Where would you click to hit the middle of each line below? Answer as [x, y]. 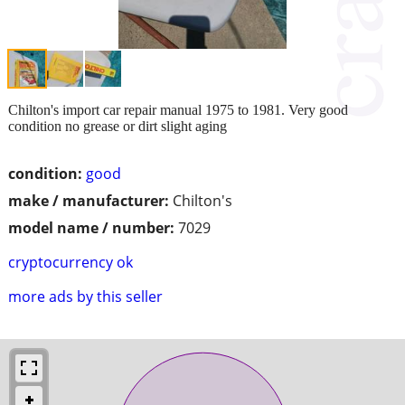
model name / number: [91, 227]
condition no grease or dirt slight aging [118, 126]
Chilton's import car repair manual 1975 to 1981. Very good [178, 109]
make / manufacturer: [89, 200]
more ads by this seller [85, 296]
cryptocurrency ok [71, 262]
